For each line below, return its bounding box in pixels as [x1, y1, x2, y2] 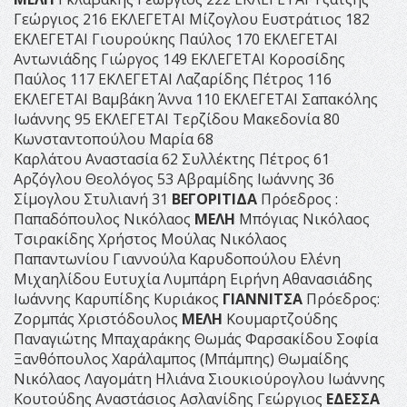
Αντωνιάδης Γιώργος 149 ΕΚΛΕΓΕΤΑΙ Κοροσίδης [14, 48, 345, 69]
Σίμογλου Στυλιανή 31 [14, 188, 172, 209]
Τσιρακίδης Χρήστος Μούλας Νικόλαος [14, 228, 287, 249]
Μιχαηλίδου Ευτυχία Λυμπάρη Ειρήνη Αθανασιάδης [14, 268, 372, 289]
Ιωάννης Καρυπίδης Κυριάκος [14, 288, 223, 309]
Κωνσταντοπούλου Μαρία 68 [14, 128, 213, 149]
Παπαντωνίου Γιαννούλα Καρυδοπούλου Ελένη [14, 248, 341, 269]
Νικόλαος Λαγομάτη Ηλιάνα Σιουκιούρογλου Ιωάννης [14, 368, 385, 389]
